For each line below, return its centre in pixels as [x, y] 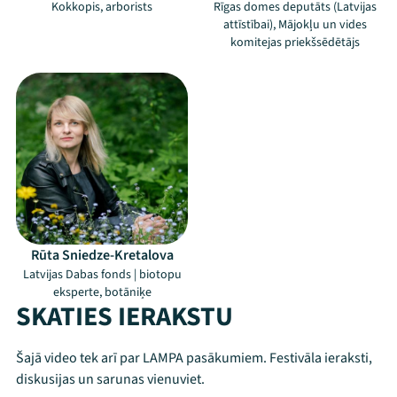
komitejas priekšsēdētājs [295, 43]
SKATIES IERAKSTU [125, 317]
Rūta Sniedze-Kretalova [102, 255]
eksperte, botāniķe [102, 292]
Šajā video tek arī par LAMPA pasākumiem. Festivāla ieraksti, [194, 358]
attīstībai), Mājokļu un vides [295, 25]
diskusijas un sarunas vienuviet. [110, 379]
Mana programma [190, 375]
